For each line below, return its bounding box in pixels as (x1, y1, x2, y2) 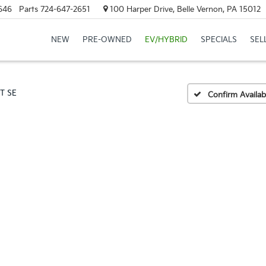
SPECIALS (201, 35, 237, 45)
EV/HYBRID (145, 35, 188, 45)
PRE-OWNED (83, 35, 132, 45)
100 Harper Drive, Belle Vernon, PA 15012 (107, 4, 261, 14)
